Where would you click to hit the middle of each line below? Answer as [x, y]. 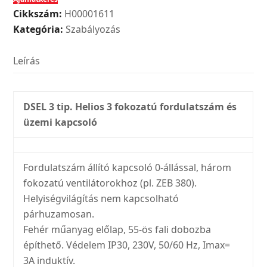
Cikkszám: [38, 14]
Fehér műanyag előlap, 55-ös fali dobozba [117, 230]
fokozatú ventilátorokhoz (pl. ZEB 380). [110, 183]
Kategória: [38, 30]
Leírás [27, 61]
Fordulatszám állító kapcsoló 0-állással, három [128, 168]
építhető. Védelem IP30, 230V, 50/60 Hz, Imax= [127, 245]
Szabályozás [93, 30]
